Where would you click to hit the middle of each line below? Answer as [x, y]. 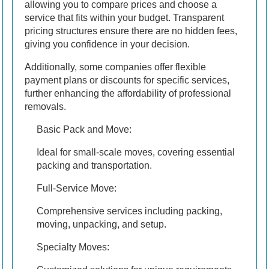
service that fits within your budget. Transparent [124, 18]
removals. [45, 107]
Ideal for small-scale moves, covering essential [136, 153]
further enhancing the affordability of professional [128, 94]
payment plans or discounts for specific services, [127, 80]
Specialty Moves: [73, 247]
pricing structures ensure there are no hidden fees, [131, 31]
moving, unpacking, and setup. [101, 225]
